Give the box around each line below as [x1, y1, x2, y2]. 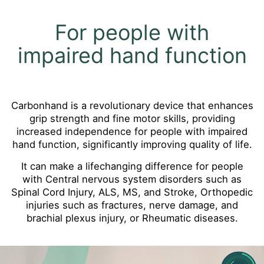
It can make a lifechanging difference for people [21, 160, 243, 172]
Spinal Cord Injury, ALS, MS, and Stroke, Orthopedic [11, 186, 253, 198]
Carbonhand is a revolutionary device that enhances [11, 100, 253, 112]
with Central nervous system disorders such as [22, 173, 242, 185]
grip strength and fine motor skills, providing [29, 113, 235, 125]
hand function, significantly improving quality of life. [12, 138, 252, 151]
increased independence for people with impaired [16, 126, 247, 138]
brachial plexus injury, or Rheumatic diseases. [26, 212, 238, 224]
